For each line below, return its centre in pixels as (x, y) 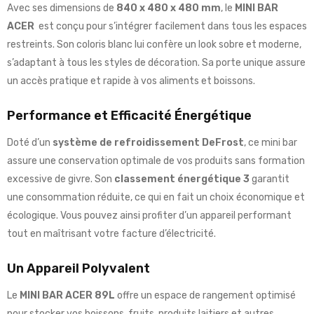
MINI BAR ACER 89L (67, 296)
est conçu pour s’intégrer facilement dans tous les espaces (172, 27)
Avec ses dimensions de (62, 8)
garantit (269, 179)
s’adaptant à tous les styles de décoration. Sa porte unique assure (156, 63)
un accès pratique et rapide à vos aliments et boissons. (131, 81)
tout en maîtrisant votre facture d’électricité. (111, 234)
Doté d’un (30, 143)
